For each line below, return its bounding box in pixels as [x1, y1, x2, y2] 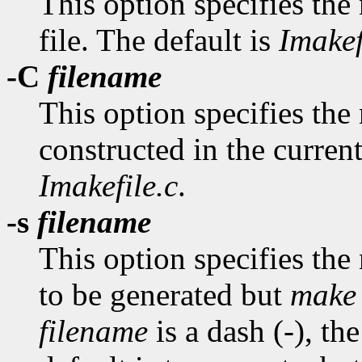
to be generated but [39, 277, 290, 313]
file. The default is [39, 23, 279, 58]
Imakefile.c [39, 168, 178, 204]
